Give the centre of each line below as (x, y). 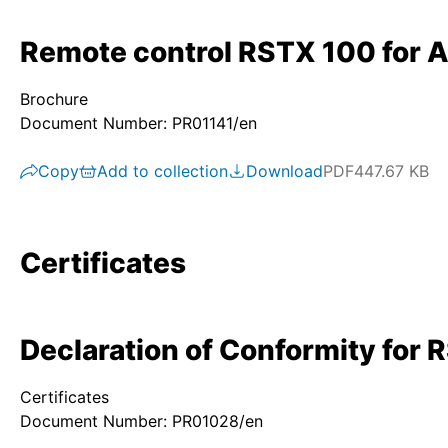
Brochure (54, 99)
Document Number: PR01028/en (141, 421)
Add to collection (162, 171)
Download (284, 171)
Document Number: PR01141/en (138, 123)
